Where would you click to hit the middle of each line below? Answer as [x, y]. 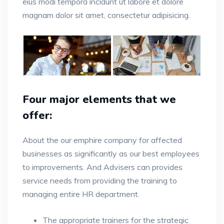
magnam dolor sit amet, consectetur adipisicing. [106, 15]
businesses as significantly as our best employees [111, 154]
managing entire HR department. [81, 194]
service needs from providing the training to [100, 181]
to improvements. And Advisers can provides [102, 167]
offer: [37, 116]
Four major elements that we [99, 100]
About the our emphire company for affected [102, 140]
